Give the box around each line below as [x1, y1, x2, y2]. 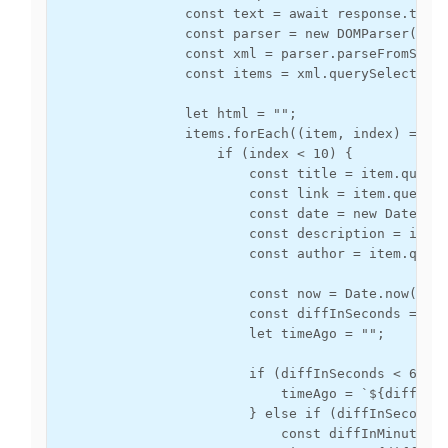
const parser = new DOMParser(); [57, 26, 433, 41]
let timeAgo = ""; [57, 326, 385, 341]
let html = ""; [57, 106, 297, 121]
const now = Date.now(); [57, 286, 433, 301]
